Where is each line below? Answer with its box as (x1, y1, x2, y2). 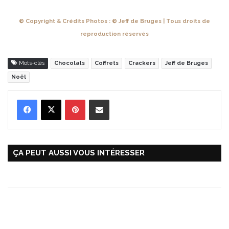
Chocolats (54, 60, 85, 67)
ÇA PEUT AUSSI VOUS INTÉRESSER (13, 148, 145, 158)
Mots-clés (17, 60, 44, 67)
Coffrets (95, 60, 119, 67)
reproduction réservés (80, 31, 149, 38)
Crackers (128, 60, 155, 67)
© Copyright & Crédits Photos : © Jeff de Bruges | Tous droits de (19, 18, 210, 25)
